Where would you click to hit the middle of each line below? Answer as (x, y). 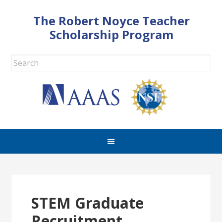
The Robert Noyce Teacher (111, 21)
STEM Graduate (88, 203)
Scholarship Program (111, 34)
